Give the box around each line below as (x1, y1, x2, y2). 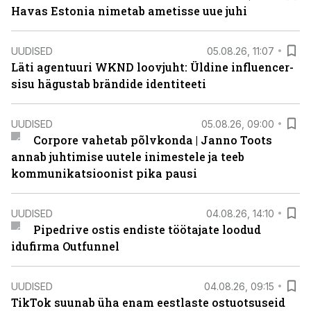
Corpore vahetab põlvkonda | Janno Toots (33, 133, 272, 147)
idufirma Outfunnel (11, 239, 119, 253)
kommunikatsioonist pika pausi (11, 166, 197, 180)
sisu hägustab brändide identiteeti (11, 76, 206, 91)
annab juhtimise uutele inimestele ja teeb (11, 149, 244, 164)
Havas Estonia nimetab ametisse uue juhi (11, 3, 247, 18)
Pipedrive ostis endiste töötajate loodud (33, 222, 261, 237)
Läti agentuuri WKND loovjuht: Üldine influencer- (11, 60, 294, 74)
